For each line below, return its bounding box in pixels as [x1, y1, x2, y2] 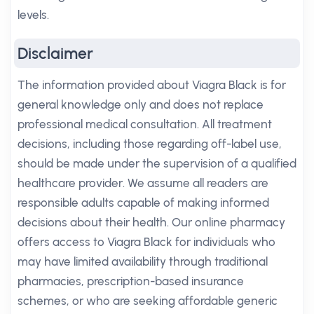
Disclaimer [18, 43, 93, 63]
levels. [18, 8, 49, 22]
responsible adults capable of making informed [18, 196, 269, 210]
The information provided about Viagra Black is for [18, 78, 286, 92]
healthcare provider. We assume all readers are [18, 176, 268, 190]
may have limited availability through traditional [18, 254, 268, 268]
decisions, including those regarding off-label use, [18, 137, 282, 151]
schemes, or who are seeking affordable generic [18, 294, 278, 308]
